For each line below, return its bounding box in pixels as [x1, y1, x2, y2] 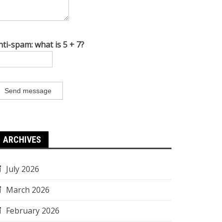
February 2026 [6, 205, 59, 216]
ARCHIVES [3, 134, 41, 145]
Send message [4, 87, 52, 95]
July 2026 [6, 164, 39, 174]
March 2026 [6, 184, 50, 195]
